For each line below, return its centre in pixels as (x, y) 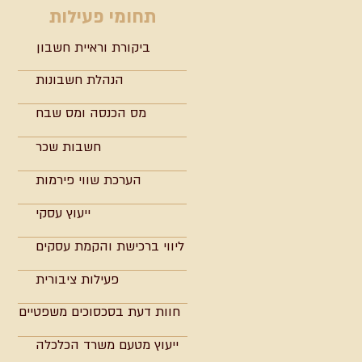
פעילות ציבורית (77, 280)
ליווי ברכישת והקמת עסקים (110, 246)
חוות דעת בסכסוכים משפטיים (99, 312)
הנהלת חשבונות (80, 80)
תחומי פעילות (103, 17)
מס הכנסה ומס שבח (91, 113)
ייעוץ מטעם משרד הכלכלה (107, 345)
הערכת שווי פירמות (88, 180)
